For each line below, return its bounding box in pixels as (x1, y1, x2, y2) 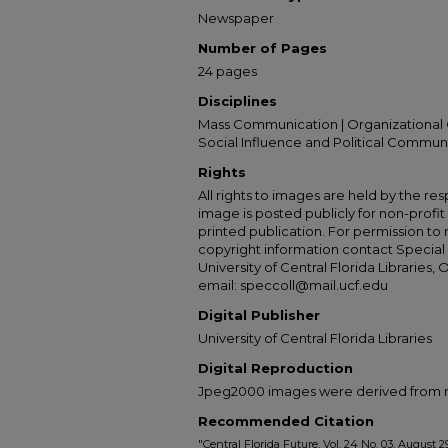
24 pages (198, 63, 257, 79)
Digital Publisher (198, 307, 320, 323)
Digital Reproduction (198, 360, 353, 376)
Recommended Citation (198, 413, 374, 429)
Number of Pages (198, 40, 327, 56)
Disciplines (198, 93, 277, 109)
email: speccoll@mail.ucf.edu (198, 277, 388, 293)
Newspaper (198, 10, 274, 26)
